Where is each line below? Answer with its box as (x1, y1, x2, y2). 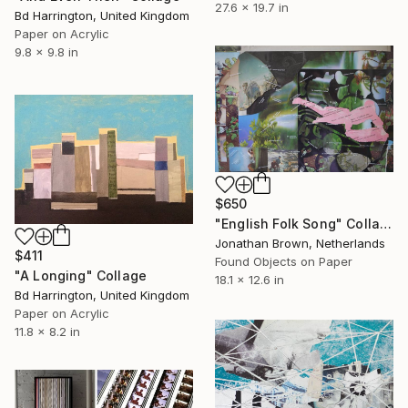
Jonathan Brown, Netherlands (215, 235, 385, 250)
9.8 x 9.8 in (15, 44, 78, 59)
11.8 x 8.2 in (15, 323, 80, 339)
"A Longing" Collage (15, 267, 148, 283)
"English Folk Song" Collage (380, 215, 393, 231)
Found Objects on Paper (215, 253, 352, 269)
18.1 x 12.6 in (215, 271, 284, 287)
